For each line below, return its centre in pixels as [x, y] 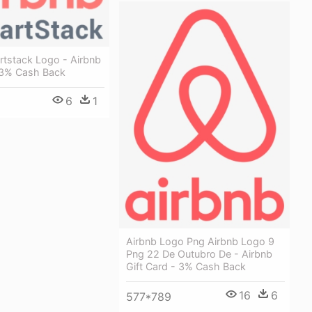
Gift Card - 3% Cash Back [186, 267]
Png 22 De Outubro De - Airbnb [199, 254]
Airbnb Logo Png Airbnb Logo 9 [200, 242]
